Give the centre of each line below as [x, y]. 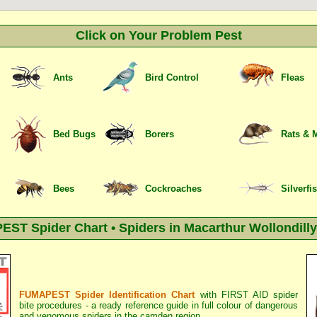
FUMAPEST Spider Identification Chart [107, 295]
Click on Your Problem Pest [158, 35]
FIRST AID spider [260, 295]
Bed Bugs [74, 134]
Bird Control [172, 77]
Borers [160, 134]
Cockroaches [173, 189]
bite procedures [51, 305]
